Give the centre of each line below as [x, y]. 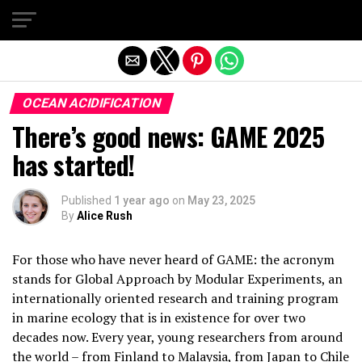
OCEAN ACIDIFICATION [92, 103]
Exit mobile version [181, 19]
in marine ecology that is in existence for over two [159, 318]
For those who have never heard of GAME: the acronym [173, 259]
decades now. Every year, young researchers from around [177, 337]
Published [86, 200]
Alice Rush [105, 216]
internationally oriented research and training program [175, 298]
